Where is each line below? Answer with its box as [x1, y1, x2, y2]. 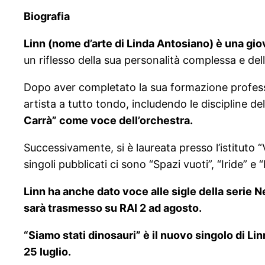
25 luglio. [24, 245, 71, 258]
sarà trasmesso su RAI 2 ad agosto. [24, 202, 202, 215]
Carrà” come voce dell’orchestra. [24, 114, 193, 127]
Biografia [24, 10, 70, 23]
